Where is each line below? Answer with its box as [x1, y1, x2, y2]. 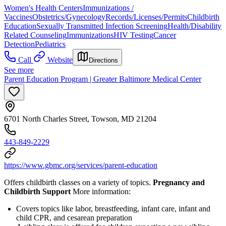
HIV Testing [114, 31, 153, 40]
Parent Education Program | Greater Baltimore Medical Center [4, 75, 201, 84]
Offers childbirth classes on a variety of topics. [4, 178, 153, 187]
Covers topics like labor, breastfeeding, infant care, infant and [16, 204, 210, 213]
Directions [89, 56, 118, 65]
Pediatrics [35, 40, 66, 49]
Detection [4, 40, 35, 49]
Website [47, 55, 73, 65]
